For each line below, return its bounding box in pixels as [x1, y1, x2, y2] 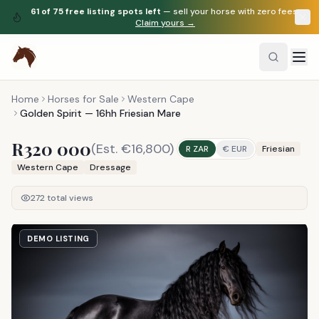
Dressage [90, 162, 131, 173]
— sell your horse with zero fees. [161, 6, 300, 17]
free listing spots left [63, 6, 161, 17]
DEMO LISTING [27, 234, 90, 244]
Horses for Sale [48, 93, 119, 105]
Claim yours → [135, 17, 195, 28]
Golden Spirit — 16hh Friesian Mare [20, 107, 181, 120]
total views [45, 192, 93, 204]
